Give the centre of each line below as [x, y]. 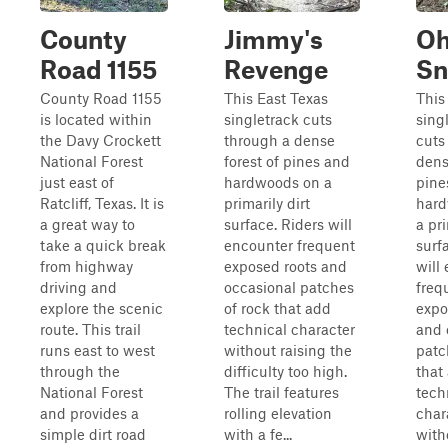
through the [80, 371]
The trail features [281, 392]
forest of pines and [287, 161]
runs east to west [97, 350]
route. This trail [90, 329]
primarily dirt [267, 203]
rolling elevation [278, 413]
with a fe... [258, 434]
